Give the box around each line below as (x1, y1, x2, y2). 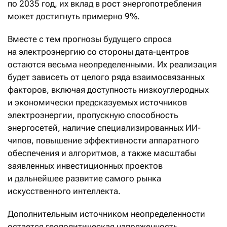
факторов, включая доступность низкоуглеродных (8, 85, 209, 95)
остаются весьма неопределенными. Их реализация (8, 59, 217, 70)
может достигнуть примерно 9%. (8, 11, 140, 22)
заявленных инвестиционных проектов (8, 161, 163, 171)
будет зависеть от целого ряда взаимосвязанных (8, 72, 205, 83)
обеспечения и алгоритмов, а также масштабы (8, 148, 196, 159)
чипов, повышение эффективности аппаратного (8, 135, 199, 146)
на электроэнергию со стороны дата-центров (8, 47, 189, 57)
